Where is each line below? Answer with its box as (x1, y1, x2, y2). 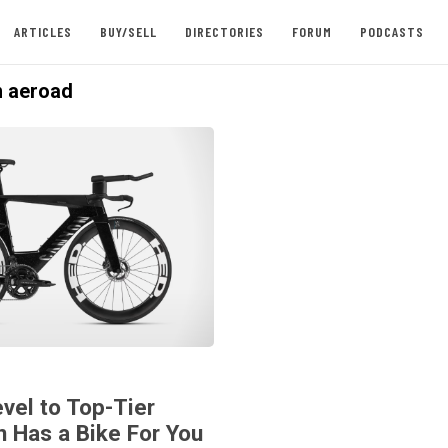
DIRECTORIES (184, 23, 264, 40)
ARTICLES (13, 23, 72, 40)
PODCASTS (359, 23, 424, 40)
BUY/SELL (99, 23, 157, 40)
